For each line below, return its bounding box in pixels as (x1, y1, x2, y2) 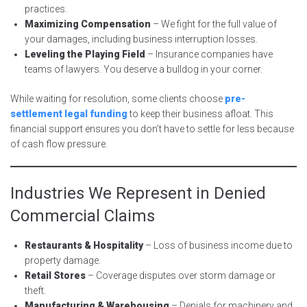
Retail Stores (25, 269, 86, 281)
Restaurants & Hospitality (25, 239, 143, 251)
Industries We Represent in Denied (10, 183, 266, 203)
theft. (25, 284, 46, 296)
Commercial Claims (10, 206, 155, 225)
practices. (25, 3, 67, 14)
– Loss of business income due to (143, 239, 293, 251)
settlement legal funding (10, 108, 127, 119)
